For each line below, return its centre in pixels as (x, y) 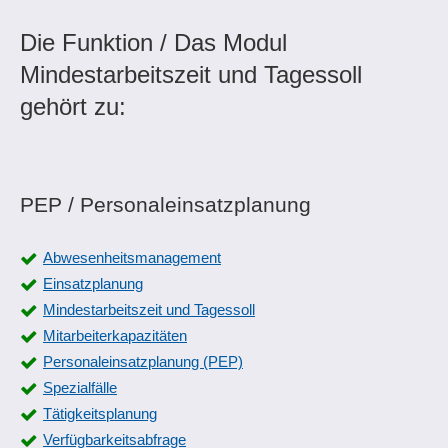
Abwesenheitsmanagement (132, 257)
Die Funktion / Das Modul (153, 42)
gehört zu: (73, 106)
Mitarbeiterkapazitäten (115, 335)
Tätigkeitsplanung (100, 413)
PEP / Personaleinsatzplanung (165, 204)
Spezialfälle (80, 387)
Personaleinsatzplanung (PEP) (143, 361)
